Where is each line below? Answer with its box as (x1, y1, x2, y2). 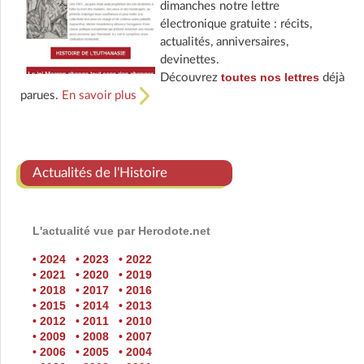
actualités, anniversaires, (159, 36, 288, 49)
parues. (20, 89, 62, 102)
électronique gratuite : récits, (159, 18, 312, 31)
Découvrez (159, 71, 221, 84)
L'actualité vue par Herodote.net (32, 224, 210, 238)
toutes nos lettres (220, 71, 319, 84)
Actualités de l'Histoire (32, 166, 167, 180)
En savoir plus (62, 89, 140, 102)
